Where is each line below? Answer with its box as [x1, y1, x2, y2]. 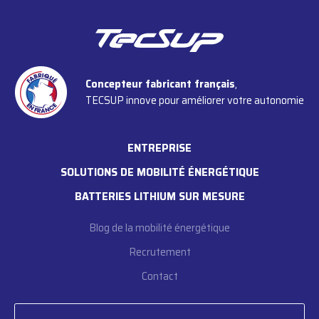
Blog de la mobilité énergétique [89, 220, 230, 236]
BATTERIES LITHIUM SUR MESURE [74, 189, 245, 205]
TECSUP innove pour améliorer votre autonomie [85, 92, 304, 108]
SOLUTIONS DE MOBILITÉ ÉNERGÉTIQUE [60, 164, 259, 181]
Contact [141, 268, 178, 285]
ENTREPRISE [127, 140, 192, 157]
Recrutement [128, 244, 191, 261]
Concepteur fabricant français [85, 75, 235, 92]
